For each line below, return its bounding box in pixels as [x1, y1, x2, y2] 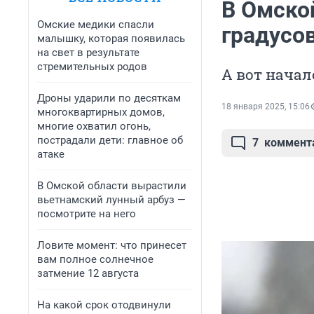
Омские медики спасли [37, 18, 154, 31]
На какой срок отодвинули [37, 299, 171, 311]
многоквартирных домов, [37, 106, 165, 118]
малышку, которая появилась [37, 32, 185, 45]
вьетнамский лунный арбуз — [37, 193, 186, 206]
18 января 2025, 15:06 [221, 102, 310, 112]
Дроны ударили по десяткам [37, 92, 181, 104]
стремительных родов [37, 60, 147, 73]
